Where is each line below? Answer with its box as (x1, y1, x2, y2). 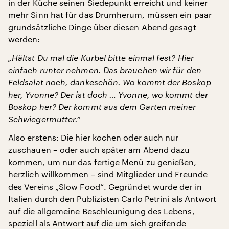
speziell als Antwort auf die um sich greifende (8, 218, 186, 228)
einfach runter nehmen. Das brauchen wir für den (8, 65, 201, 75)
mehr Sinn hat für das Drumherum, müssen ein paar (8, 10, 212, 19)
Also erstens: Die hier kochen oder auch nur (8, 132, 179, 142)
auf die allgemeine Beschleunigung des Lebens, (8, 206, 195, 216)
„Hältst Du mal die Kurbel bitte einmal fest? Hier (8, 53, 194, 62)
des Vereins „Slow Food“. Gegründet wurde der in (8, 181, 202, 191)
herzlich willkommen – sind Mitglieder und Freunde (8, 169, 208, 179)
